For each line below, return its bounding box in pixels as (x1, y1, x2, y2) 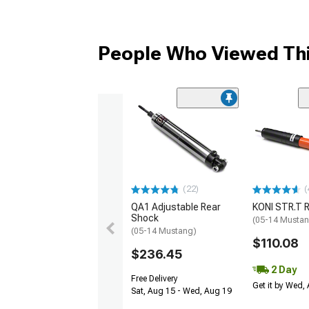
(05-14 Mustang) (131, 226, 197, 237)
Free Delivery (131, 274, 178, 284)
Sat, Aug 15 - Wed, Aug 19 (131, 286, 232, 297)
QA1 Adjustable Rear (131, 201, 221, 213)
